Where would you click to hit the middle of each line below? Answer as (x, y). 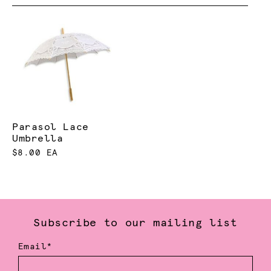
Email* (35, 247)
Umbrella (38, 138)
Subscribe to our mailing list (135, 224)
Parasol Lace (51, 127)
